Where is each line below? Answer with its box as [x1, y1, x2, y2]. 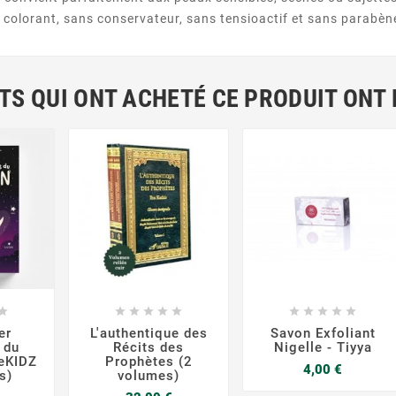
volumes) [118, 367, 180, 384]
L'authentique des [89, 324, 208, 341]
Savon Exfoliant [270, 324, 376, 341]
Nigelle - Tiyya [273, 339, 372, 355]
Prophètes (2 [104, 353, 193, 369]
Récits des [113, 339, 185, 355]
